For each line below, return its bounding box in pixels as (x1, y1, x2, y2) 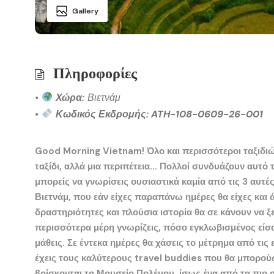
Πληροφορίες (53, 62, 137, 83)
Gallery (72, 6, 98, 16)
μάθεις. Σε (35, 236, 80, 249)
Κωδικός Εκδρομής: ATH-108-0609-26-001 (56, 107, 264, 120)
